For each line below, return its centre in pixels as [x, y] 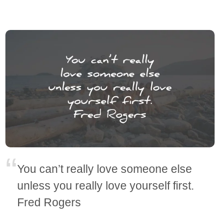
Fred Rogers [49, 203]
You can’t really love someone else [105, 169]
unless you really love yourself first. [106, 186]
